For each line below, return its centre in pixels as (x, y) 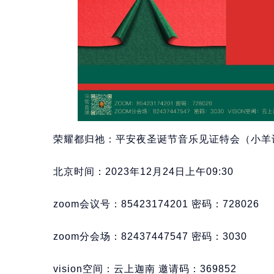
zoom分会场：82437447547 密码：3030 (150, 237)
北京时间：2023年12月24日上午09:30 (143, 172)
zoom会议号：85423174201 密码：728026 (156, 204)
